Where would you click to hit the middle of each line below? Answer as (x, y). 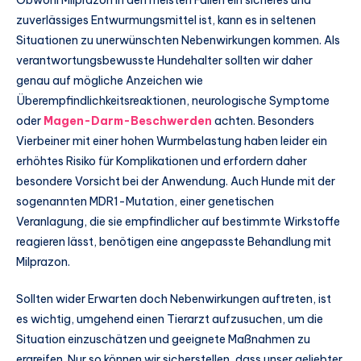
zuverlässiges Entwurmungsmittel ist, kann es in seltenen (166, 20)
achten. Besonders (263, 120)
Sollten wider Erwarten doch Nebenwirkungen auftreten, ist (174, 299)
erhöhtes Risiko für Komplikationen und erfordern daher (162, 161)
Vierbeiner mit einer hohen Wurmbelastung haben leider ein (172, 141)
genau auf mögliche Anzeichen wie (110, 80)
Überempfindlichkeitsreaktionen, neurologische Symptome (173, 100)
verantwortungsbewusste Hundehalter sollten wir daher (164, 60)
